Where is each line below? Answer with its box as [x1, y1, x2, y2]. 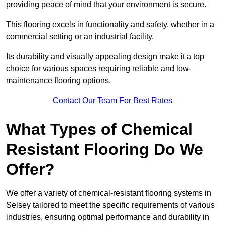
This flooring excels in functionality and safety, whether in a [6, 20, 214, 29]
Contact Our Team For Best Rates [53, 96, 172, 105]
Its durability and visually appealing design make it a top [6, 52, 204, 61]
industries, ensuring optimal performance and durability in [6, 213, 209, 222]
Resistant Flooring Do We [6, 140, 203, 159]
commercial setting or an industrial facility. [6, 32, 156, 41]
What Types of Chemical [6, 120, 193, 139]
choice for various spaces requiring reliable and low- [6, 64, 191, 73]
